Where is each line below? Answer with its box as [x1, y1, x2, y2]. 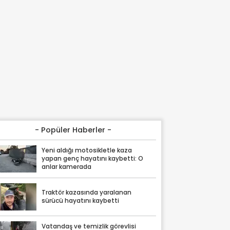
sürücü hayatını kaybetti [42, 197, 120, 205]
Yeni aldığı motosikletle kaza [42, 146, 132, 155]
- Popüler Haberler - [35, 125, 112, 135]
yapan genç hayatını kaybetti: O [42, 155, 144, 163]
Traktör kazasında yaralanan [42, 188, 132, 197]
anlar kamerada [42, 163, 92, 171]
